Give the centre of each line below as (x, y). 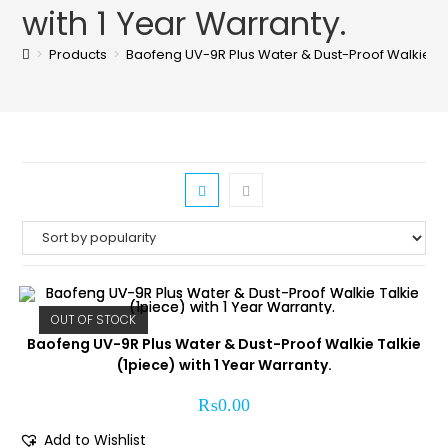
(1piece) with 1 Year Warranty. (224, 365)
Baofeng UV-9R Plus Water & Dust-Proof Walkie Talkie (224, 344)
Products (78, 54)
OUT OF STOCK (93, 319)
